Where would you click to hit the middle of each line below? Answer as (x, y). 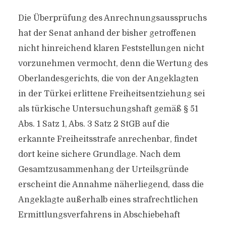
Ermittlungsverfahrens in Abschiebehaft (99, 215)
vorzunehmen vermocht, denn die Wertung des (113, 64)
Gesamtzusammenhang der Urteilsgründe (103, 169)
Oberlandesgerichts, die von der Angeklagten (108, 79)
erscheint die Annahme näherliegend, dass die (111, 185)
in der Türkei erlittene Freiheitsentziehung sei (111, 94)
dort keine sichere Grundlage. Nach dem (99, 154)
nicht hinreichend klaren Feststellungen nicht (111, 48)
